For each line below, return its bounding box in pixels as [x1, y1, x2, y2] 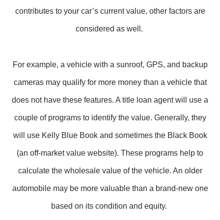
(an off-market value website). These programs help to [17, 149, 203, 157]
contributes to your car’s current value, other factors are [15, 7, 205, 15]
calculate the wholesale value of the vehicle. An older [18, 166, 202, 175]
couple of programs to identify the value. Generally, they [14, 113, 206, 122]
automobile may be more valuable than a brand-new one [12, 184, 208, 192]
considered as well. [75, 25, 145, 33]
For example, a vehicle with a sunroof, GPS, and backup [12, 60, 208, 69]
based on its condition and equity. [51, 202, 169, 210]
